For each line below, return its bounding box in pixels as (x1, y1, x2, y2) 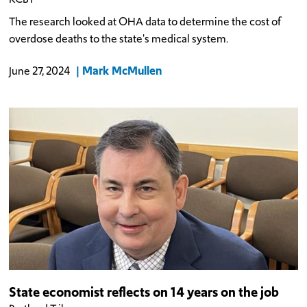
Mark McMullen (82, 62, 162, 79)
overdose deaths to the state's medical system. (9, 31, 229, 47)
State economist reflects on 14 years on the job (9, 282, 280, 302)
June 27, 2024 (9, 63, 71, 79)
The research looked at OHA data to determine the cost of (9, 14, 282, 30)
